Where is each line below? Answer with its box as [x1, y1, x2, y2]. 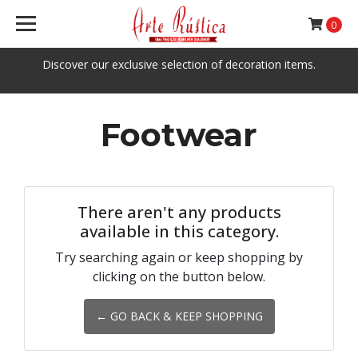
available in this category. [79, 221, 279, 242]
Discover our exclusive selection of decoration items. [42, 57, 316, 72]
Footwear [101, 115, 257, 154]
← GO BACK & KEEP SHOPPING [95, 308, 263, 324]
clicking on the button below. [93, 268, 265, 285]
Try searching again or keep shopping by [55, 249, 303, 266]
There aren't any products [77, 201, 281, 223]
